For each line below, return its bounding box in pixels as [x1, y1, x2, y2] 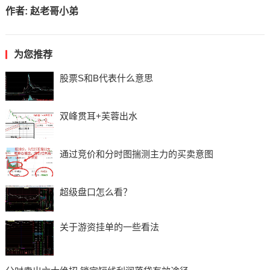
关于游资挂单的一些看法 [59, 222, 159, 233]
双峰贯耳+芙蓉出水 [59, 111, 137, 122]
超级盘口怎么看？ [59, 187, 132, 198]
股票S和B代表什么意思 [59, 73, 153, 84]
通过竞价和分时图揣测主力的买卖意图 [59, 149, 213, 160]
